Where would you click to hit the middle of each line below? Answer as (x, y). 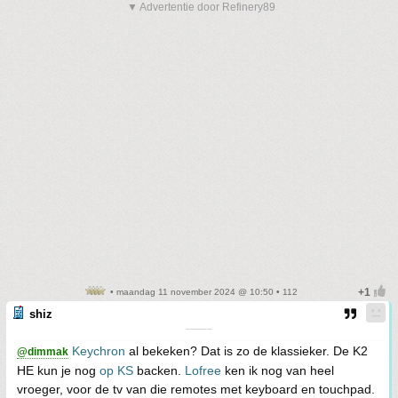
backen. (159, 370)
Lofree (203, 370)
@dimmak (43, 351)
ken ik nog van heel (278, 370)
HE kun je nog (58, 370)
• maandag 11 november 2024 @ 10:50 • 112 (203, 291)
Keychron (99, 350)
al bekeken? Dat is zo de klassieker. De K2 (247, 350)
